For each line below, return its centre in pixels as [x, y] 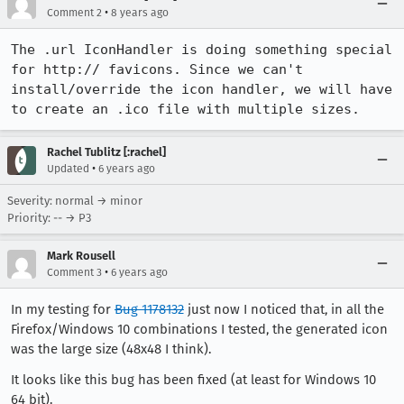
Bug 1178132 [149, 309]
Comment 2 [74, 13]
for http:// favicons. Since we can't [157, 69]
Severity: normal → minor [75, 201]
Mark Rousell [81, 256]
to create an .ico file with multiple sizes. [185, 109]
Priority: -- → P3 [49, 218]
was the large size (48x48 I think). [111, 349]
